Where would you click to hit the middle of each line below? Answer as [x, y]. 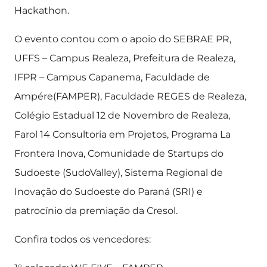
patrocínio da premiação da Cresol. [96, 211]
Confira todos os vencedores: [83, 239]
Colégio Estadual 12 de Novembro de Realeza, [122, 115]
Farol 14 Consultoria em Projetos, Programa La [122, 134]
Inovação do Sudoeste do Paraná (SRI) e [108, 192]
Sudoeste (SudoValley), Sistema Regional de [119, 173]
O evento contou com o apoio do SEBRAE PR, [123, 39]
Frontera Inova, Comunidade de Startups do [119, 153]
